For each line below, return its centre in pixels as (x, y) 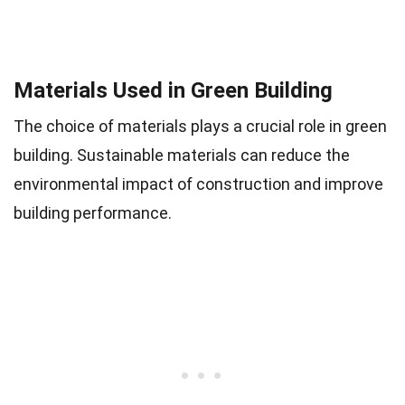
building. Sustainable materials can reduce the (182, 155)
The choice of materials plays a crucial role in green (200, 126)
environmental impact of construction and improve (198, 184)
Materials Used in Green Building (173, 90)
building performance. (93, 212)
